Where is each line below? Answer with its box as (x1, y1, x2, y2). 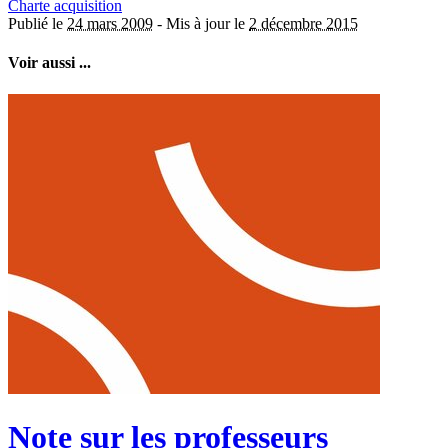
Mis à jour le (166, 15, 249, 32)
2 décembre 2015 (249, 15, 358, 32)
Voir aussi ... (8, 54, 91, 72)
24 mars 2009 (67, 15, 153, 32)
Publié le (8, 15, 67, 32)
